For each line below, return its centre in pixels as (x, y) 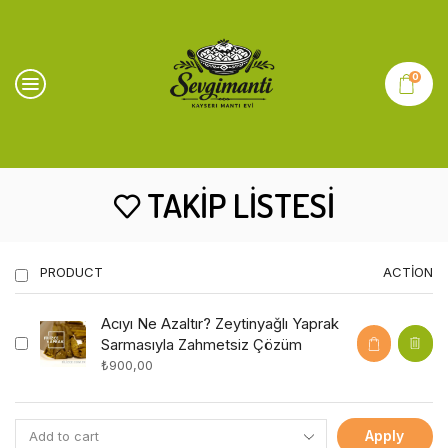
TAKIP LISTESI (240, 204)
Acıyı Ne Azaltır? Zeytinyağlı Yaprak (219, 323)
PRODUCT (71, 272)
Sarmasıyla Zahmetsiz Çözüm (201, 344)
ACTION (408, 272)
